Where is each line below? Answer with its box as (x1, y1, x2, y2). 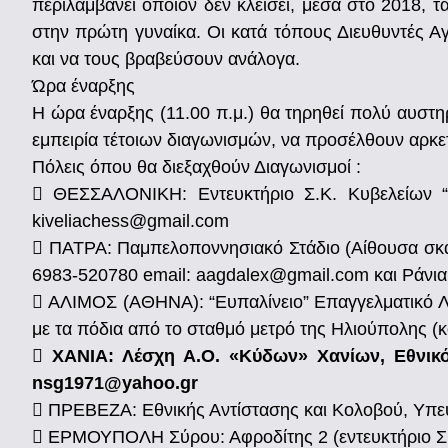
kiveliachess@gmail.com (32, 210, 229, 231)
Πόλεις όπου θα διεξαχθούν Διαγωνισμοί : (32, 156, 361, 177)
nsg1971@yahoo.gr (32, 372, 198, 393)
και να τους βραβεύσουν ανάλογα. (32, 48, 300, 69)
